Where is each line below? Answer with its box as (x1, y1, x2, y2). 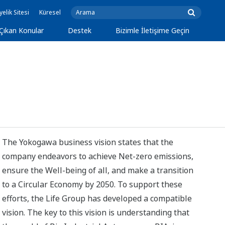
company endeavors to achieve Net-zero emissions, (2, 151, 194, 162)
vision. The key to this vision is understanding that (2, 207, 190, 218)
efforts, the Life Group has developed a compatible (2, 193, 192, 204)
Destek (68, 26, 91, 35)
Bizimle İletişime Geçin (116, 26, 189, 35)
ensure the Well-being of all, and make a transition (2, 165, 194, 176)
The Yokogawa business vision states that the (2, 137, 174, 148)
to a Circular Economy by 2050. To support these (2, 179, 183, 190)
